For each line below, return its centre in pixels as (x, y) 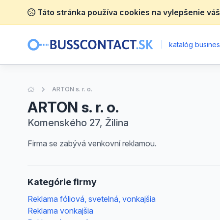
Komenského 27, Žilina (78, 123)
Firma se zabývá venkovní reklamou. (92, 143)
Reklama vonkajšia (60, 211)
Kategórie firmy (62, 182)
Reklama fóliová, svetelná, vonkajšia (92, 199)
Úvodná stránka (56, 89)
